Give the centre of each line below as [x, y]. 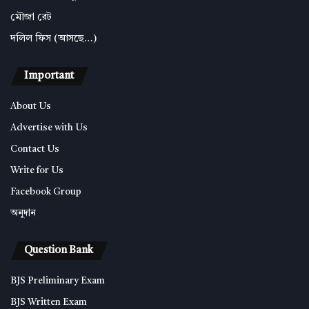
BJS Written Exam [49, 302]
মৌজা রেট [31, 17]
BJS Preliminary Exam [58, 281]
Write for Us [37, 170]
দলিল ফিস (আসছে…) [53, 39]
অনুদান [23, 213]
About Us [31, 106]
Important [49, 76]
